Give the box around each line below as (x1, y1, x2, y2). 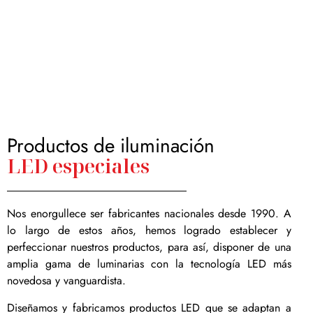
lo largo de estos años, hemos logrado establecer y (7, 222, 291, 239)
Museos (38, 54, 92, 78)
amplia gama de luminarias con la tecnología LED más (7, 256, 291, 272)
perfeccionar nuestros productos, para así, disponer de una (7, 239, 291, 256)
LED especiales (7, 152, 150, 180)
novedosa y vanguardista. (7, 272, 126, 289)
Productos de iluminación (7, 131, 214, 161)
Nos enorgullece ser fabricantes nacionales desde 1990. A (7, 205, 291, 222)
